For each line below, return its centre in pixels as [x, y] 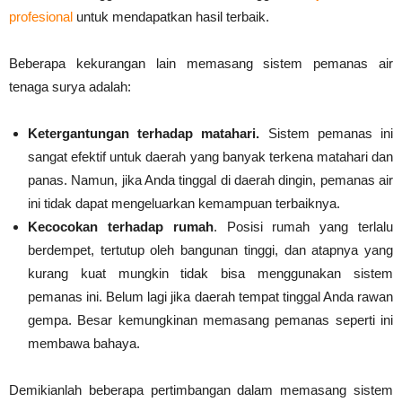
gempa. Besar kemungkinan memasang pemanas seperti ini [210, 319]
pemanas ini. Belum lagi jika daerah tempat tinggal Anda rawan [210, 296]
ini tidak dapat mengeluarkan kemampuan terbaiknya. [184, 203]
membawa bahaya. [84, 343]
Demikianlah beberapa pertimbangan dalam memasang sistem [201, 389]
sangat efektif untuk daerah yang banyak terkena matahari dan [210, 156]
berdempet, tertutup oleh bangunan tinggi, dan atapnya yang [210, 249]
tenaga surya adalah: [70, 86]
